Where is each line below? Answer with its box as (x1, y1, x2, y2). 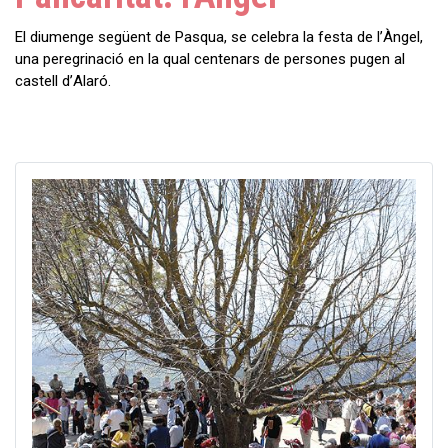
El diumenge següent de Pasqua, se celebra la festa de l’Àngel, (15, 27, 423, 46)
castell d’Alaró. (15, 71, 111, 90)
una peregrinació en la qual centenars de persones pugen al (15, 49, 405, 68)
